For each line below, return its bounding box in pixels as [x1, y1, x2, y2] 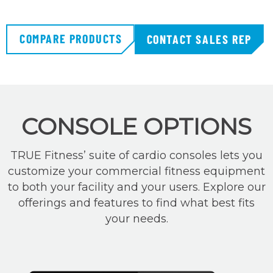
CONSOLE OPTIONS [21, 112, 252, 141]
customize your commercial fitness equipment [8, 164, 265, 178]
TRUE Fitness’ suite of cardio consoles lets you [10, 148, 263, 162]
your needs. [105, 211, 168, 225]
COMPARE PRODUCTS [19, 31, 122, 46]
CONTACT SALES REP [146, 32, 252, 47]
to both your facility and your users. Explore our [7, 180, 266, 194]
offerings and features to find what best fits [18, 196, 255, 210]
